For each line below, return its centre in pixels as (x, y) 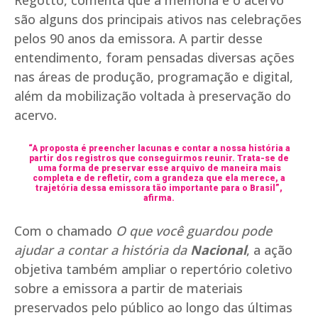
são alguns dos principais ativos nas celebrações (158, 20)
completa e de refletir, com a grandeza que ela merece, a (159, 179)
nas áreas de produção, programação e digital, (154, 77)
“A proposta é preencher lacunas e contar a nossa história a (159, 149)
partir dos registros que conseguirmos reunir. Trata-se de (159, 159)
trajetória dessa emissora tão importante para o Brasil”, (159, 188)
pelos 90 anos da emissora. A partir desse (138, 39)
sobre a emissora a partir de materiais (128, 289)
